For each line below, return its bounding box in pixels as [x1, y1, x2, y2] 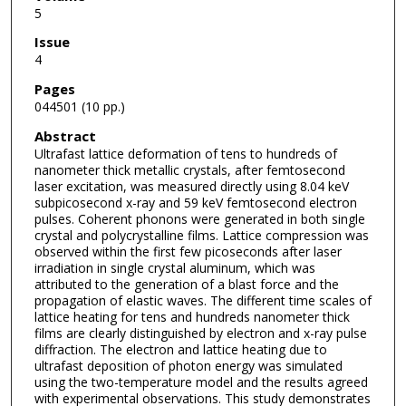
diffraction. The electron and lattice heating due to [34, 340, 327, 358]
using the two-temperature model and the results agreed [34, 372, 368, 391]
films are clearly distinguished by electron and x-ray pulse [34, 324, 367, 342]
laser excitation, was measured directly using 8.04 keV [34, 177, 349, 195]
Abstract [34, 126, 96, 145]
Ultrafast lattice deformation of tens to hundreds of [34, 144, 337, 162]
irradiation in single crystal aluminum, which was [34, 258, 315, 276]
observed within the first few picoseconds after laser [34, 242, 342, 260]
